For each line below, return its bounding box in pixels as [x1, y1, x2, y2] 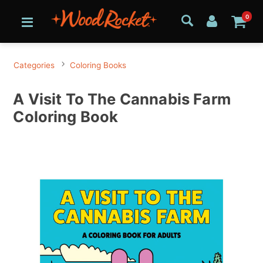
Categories [14, 60, 55, 70]
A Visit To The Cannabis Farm [13, 90, 231, 109]
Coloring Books [70, 60, 127, 70]
